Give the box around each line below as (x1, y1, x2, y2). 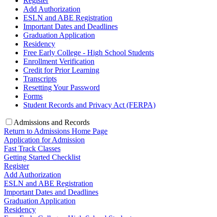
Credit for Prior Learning (23, 66, 99, 74)
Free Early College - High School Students (23, 48, 154, 57)
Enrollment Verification (23, 57, 94, 65)
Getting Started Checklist (4, 153, 80, 161)
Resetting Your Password (23, 83, 100, 92)
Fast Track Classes (4, 144, 61, 153)
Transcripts (23, 75, 57, 83)
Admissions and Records (14, 118, 90, 126)
